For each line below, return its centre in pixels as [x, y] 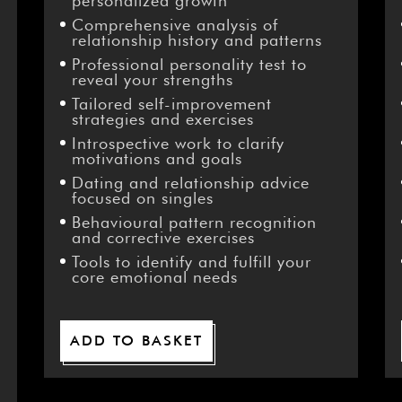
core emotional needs [154, 277]
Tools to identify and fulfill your [191, 262]
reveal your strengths [152, 80]
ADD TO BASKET [136, 341]
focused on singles [142, 198]
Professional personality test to [189, 65]
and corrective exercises [163, 238]
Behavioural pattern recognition [194, 223]
